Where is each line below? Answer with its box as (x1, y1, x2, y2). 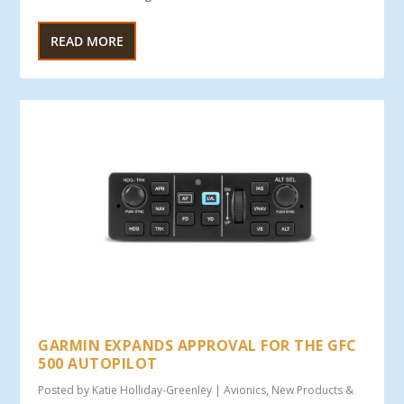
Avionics (224, 382, 267, 398)
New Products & (271, 382, 354, 398)
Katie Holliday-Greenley (92, 382, 213, 398)
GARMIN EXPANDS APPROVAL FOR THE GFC (38, 335, 357, 355)
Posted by (38, 382, 93, 398)
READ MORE (50, 32, 124, 50)
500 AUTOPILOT (38, 353, 158, 373)
